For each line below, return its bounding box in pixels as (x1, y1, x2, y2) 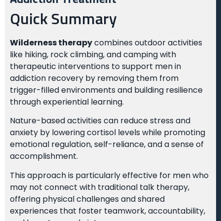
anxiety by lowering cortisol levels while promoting (10, 127, 205, 139)
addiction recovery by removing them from (10, 73, 179, 84)
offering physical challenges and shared (10, 193, 165, 205)
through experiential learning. (10, 96, 124, 108)
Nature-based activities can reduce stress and (10, 115, 190, 127)
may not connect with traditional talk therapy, (10, 181, 189, 193)
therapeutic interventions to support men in (10, 61, 181, 72)
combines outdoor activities (92, 37, 202, 48)
